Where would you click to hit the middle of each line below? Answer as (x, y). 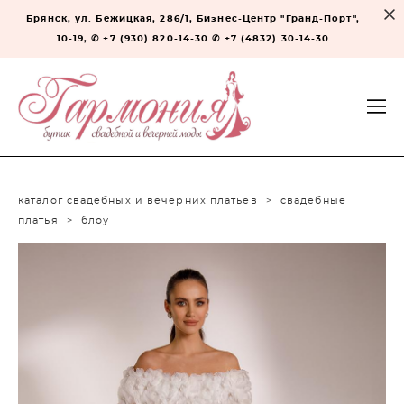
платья (38, 220)
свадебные (313, 200)
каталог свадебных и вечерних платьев (138, 200)
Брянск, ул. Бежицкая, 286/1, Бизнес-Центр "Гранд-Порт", (193, 19)
